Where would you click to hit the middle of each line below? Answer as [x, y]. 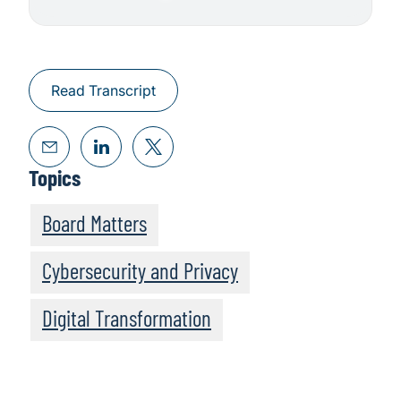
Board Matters [94, 223]
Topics [55, 178]
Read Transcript [103, 91]
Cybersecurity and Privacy [140, 271]
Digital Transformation [127, 318]
